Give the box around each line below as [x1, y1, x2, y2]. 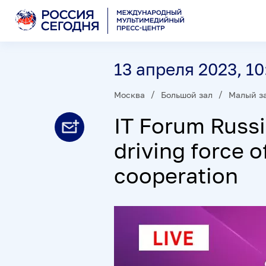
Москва [114, 89, 145, 100]
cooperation [114, 162, 238, 188]
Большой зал [161, 89, 213, 100]
